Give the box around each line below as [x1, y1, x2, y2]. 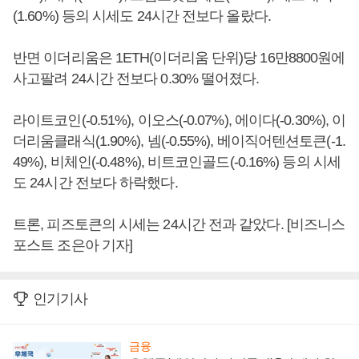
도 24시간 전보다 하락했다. [13, 174, 178, 191]
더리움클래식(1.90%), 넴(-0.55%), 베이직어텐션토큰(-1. [13, 132, 345, 149]
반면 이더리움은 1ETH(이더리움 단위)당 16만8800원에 [13, 49, 345, 66]
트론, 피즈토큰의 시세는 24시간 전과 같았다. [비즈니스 [13, 216, 345, 232]
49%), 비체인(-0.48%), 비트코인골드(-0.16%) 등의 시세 [13, 153, 341, 170]
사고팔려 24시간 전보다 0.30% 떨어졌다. [13, 70, 260, 87]
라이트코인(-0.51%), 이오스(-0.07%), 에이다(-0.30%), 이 [13, 111, 346, 128]
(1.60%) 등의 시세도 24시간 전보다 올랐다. [13, 7, 271, 24]
